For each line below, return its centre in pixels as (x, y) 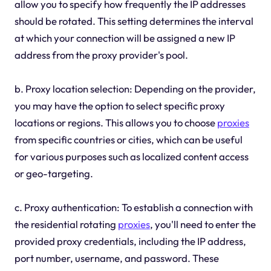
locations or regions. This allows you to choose (116, 122)
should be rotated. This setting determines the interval (134, 21)
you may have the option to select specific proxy (119, 105)
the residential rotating (66, 224)
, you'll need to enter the (203, 224)
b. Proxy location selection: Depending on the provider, (135, 88)
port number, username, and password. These (116, 258)
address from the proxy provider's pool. (101, 54)
